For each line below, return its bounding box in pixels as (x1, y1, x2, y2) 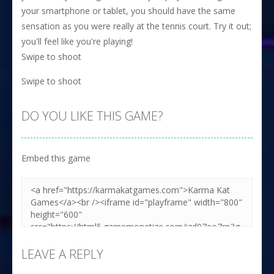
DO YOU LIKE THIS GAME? (21, 107, 163, 124)
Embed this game (21, 152, 91, 164)
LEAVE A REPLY (21, 245, 103, 262)
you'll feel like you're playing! (21, 35, 133, 47)
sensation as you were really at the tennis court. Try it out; (21, 20, 251, 32)
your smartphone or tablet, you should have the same (21, 4, 235, 17)
